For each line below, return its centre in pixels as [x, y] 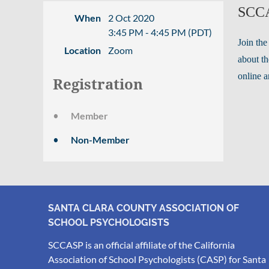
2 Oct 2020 [131, 18]
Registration [98, 85]
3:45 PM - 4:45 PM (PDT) [160, 32]
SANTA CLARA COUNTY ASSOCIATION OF [144, 208]
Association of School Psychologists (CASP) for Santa [157, 259]
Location [83, 50]
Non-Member [100, 140]
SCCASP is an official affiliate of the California [141, 245]
